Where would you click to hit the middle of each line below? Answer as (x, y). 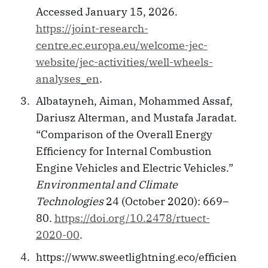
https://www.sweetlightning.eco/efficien (136, 257)
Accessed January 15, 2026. (106, 11)
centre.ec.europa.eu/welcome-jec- (121, 45)
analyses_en (67, 78)
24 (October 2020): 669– (166, 201)
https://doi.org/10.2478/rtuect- (132, 218)
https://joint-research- (92, 28)
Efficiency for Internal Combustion (124, 151)
